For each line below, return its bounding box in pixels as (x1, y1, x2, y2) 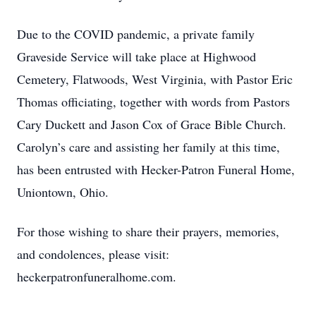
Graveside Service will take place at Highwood (17, 48, 256, 65)
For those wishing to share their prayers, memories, (17, 223, 279, 240)
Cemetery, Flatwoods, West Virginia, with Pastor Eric (17, 71, 293, 87)
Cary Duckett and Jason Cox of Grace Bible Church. (17, 116, 291, 133)
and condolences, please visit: (17, 245, 169, 262)
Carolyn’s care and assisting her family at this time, (17, 138, 280, 155)
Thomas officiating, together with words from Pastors (17, 93, 290, 110)
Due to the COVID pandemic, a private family (17, 25, 255, 42)
